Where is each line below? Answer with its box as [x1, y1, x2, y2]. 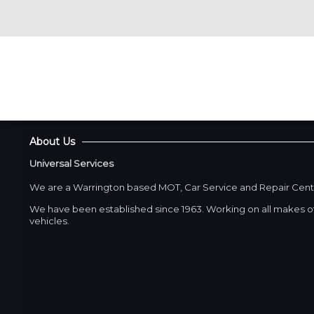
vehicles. [29, 214, 69, 226]
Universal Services [29, 158, 114, 170]
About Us [29, 135, 75, 149]
